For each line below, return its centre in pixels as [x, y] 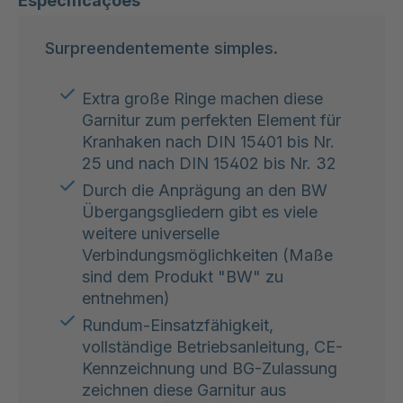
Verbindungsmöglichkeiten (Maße [207, 255]
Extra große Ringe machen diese [202, 98]
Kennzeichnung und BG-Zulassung [210, 368]
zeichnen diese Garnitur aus [184, 390]
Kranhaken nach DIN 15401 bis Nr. [208, 141]
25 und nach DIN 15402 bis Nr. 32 [209, 163]
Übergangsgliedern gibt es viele [200, 211]
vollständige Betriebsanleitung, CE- [212, 346]
